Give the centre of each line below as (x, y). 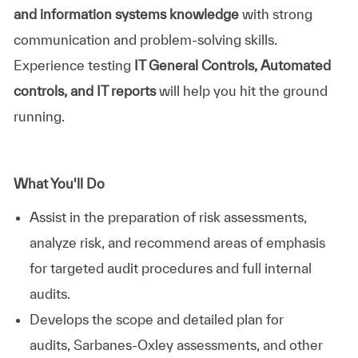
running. (39, 116)
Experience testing (74, 65)
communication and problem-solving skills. (145, 39)
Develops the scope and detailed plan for (156, 319)
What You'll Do (59, 183)
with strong (275, 14)
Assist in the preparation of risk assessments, (168, 217)
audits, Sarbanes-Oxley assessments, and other (176, 344)
